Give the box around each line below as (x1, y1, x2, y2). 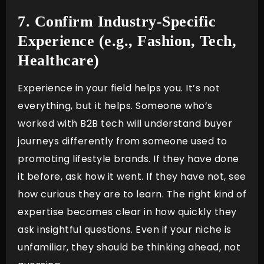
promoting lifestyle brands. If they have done (18, 152, 239, 166)
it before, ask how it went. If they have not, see (18, 170, 246, 184)
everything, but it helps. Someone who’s (18, 99, 213, 113)
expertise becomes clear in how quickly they (18, 205, 237, 219)
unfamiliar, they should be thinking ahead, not (18, 240, 240, 255)
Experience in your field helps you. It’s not (18, 81, 220, 95)
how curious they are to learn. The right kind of (18, 187, 246, 202)
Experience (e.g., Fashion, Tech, (18, 32, 236, 50)
